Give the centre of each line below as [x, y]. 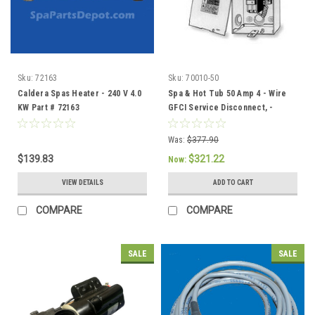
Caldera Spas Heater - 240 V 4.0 [79, 93]
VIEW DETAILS [82, 182]
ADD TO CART [233, 182]
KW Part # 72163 [49, 107]
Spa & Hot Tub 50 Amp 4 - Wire [227, 93]
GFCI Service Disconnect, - [221, 107]
